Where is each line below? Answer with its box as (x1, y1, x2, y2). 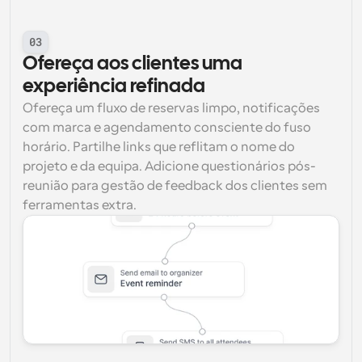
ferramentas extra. (23, 198, 137, 213)
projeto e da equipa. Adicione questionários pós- (23, 159, 316, 174)
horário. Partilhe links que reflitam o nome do (23, 140, 295, 154)
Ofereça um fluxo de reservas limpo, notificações (23, 101, 320, 116)
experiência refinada (23, 78, 205, 96)
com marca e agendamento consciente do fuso (23, 120, 311, 135)
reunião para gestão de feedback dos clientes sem (23, 179, 327, 193)
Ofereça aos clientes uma (23, 55, 242, 74)
